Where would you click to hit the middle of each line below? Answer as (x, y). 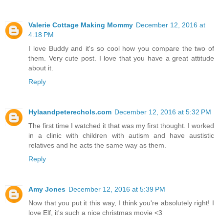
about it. (41, 68)
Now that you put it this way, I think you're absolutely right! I (121, 203)
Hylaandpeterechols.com (70, 112)
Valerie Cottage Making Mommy (81, 25)
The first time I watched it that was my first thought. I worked (121, 125)
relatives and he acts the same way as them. (97, 145)
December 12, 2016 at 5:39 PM (117, 189)
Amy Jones (47, 189)
